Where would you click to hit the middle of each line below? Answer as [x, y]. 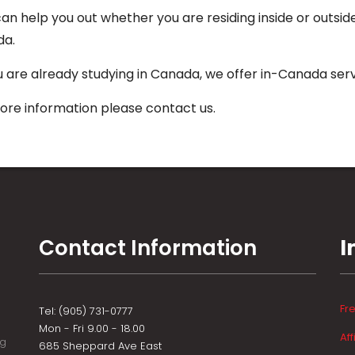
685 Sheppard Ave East [100, 346]
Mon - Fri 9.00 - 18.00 [92, 328]
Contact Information [148, 248]
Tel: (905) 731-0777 [86, 311]
